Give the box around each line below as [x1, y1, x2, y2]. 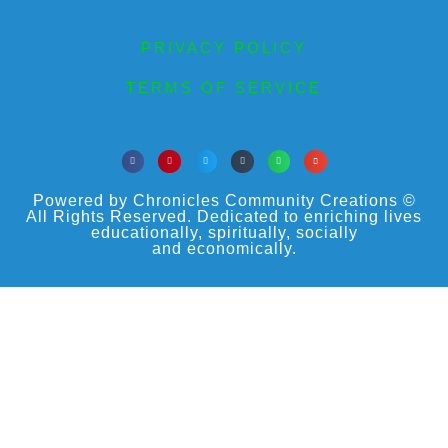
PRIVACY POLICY [141, 39, 307, 57]
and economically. [151, 239, 297, 257]
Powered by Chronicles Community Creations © [32, 191, 416, 209]
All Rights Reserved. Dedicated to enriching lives [26, 207, 422, 225]
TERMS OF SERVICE [126, 79, 322, 97]
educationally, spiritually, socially [90, 223, 358, 241]
